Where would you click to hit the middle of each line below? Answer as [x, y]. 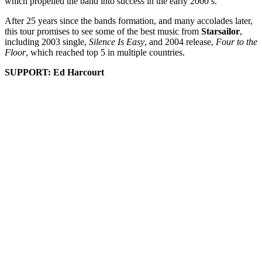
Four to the [237, 42]
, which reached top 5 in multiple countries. [105, 53]
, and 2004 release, [180, 42]
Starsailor [220, 32]
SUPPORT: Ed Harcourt [54, 73]
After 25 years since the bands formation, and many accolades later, [129, 21]
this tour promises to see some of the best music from [103, 32]
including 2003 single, [46, 42]
